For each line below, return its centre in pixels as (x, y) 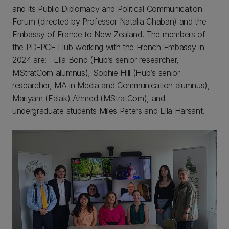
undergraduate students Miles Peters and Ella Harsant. (109, 111)
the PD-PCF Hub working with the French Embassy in (108, 47)
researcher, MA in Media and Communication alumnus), (111, 85)
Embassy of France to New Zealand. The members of (109, 34)
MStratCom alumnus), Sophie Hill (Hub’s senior (96, 72)
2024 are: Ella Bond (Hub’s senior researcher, (96, 60)
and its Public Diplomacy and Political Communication (107, 8)
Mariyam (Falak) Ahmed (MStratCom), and (89, 98)
